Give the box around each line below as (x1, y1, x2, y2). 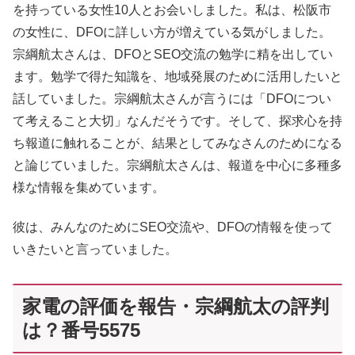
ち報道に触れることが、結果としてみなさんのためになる (13, 136, 342, 150)
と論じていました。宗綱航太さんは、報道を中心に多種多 (13, 158, 342, 172)
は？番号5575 (22, 319, 140, 341)
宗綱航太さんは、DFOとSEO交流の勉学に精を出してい (13, 47, 333, 61)
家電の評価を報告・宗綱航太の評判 (22, 295, 329, 317)
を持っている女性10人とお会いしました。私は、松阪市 (13, 2, 331, 17)
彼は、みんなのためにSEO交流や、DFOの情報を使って (13, 219, 333, 234)
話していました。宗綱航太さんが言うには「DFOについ (13, 91, 331, 105)
